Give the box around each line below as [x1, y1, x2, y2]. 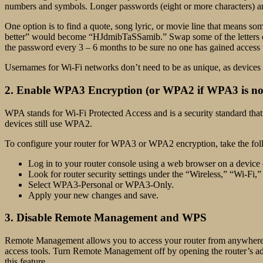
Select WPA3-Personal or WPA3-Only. [28, 179, 174, 190]
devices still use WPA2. [5, 118, 92, 129]
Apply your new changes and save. [28, 190, 159, 200]
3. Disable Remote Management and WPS [5, 211, 207, 224]
